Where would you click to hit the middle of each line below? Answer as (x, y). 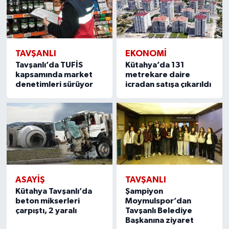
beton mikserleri (47, 201)
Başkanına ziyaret (160, 221)
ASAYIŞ (30, 180)
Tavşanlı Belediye (159, 211)
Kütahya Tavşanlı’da (53, 191)
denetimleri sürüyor (54, 85)
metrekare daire (158, 75)
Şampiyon (144, 191)
